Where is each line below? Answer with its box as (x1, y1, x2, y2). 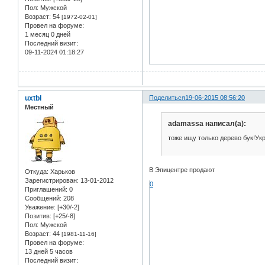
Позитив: (25, 212, 51, 219)
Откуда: (25, 167, 49, 175)
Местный (25, 103, 54, 111)
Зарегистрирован (25, 176, 77, 184)
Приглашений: (25, 185, 67, 193)
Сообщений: (25, 194, 62, 202)
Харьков (49, 167, 75, 175)
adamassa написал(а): (167, 119, 246, 128)
